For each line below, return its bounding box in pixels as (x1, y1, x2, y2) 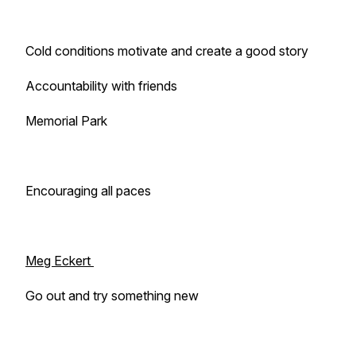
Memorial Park (25, 113, 107, 129)
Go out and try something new (25, 288, 199, 304)
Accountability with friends (25, 78, 177, 94)
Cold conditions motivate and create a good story (25, 43, 308, 59)
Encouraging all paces (25, 183, 151, 199)
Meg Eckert (25, 253, 94, 269)
